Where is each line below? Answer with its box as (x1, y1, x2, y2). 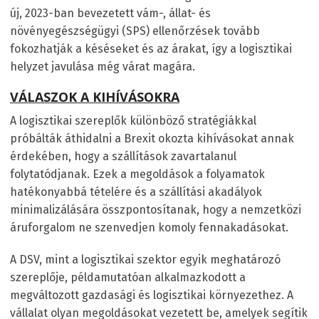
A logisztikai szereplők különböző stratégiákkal (10, 113, 256, 127)
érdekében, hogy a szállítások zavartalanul (10, 149, 236, 163)
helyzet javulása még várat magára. (10, 59, 195, 73)
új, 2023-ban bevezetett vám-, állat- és (10, 6, 211, 20)
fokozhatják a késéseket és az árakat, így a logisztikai (10, 41, 292, 56)
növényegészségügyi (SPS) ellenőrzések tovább (10, 23, 260, 38)
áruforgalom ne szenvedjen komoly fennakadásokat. (10, 220, 288, 234)
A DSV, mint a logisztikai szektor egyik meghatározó (10, 252, 281, 266)
